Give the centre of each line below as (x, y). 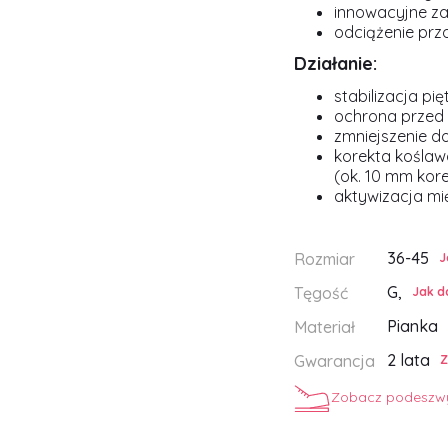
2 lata (409, 360)
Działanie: (335, 63)
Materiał (324, 327)
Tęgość (321, 293)
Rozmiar (324, 259)
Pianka (413, 326)
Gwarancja (334, 361)
